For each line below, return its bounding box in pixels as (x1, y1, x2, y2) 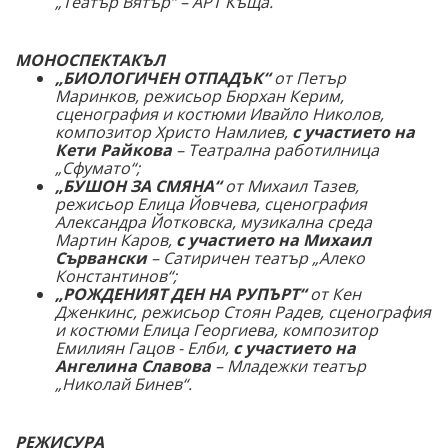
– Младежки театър (211, 355, 366, 378)
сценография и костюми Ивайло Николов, (55, 103, 384, 126)
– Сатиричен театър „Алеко (147, 247, 365, 270)
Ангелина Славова (55, 355, 211, 378)
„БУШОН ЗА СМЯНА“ (55, 175, 221, 198)
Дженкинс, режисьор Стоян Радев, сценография (55, 301, 431, 324)
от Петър (270, 67, 346, 90)
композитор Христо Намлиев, (55, 121, 292, 144)
